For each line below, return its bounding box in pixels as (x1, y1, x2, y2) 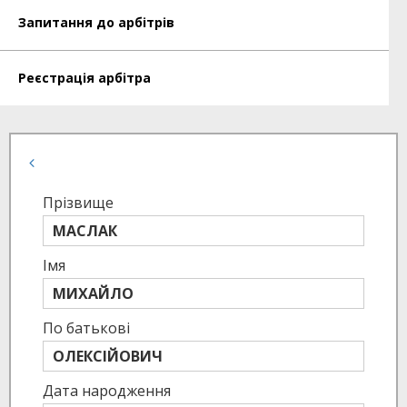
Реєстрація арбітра (18, 69, 151, 86)
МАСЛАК (53, 221, 117, 241)
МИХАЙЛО (53, 283, 134, 303)
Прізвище (43, 193, 114, 213)
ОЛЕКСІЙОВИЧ (53, 346, 163, 366)
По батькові (43, 318, 130, 338)
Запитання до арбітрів (18, 14, 174, 31)
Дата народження (43, 381, 171, 401)
